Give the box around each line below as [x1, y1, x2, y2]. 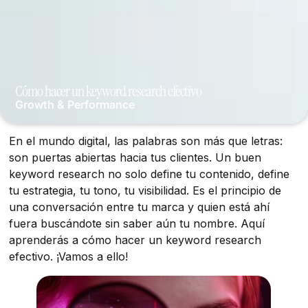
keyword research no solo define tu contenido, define [9, 166, 290, 181]
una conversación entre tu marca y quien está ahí [9, 199, 270, 214]
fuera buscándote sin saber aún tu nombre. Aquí [9, 216, 265, 230]
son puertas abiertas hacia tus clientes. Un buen [9, 150, 262, 164]
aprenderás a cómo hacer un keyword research [9, 232, 262, 247]
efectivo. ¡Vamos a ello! [9, 249, 129, 263]
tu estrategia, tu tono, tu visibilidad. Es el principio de [9, 183, 282, 197]
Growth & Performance [15, 97, 135, 111]
